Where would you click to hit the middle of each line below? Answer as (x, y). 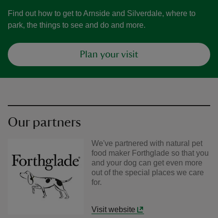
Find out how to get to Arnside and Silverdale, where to (102, 13)
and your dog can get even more (147, 163)
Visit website (113, 209)
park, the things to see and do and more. (77, 25)
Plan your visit (109, 54)
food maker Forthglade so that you (150, 153)
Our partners (45, 122)
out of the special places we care (148, 173)
